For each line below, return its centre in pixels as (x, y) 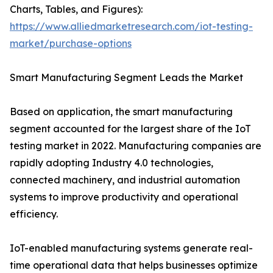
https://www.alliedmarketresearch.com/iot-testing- (131, 27)
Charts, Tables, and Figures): (76, 9)
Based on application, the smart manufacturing (121, 112)
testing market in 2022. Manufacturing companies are (136, 146)
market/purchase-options (71, 44)
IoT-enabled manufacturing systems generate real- (131, 248)
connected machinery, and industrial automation (125, 180)
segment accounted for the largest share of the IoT (130, 129)
